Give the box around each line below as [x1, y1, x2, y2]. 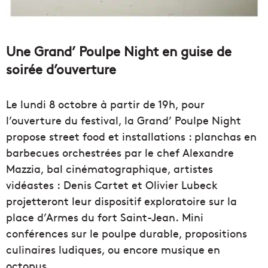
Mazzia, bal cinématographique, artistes [6, 160, 213, 176]
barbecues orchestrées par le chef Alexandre [6, 144, 234, 160]
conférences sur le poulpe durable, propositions [6, 225, 247, 240]
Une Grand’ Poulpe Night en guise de [6, 41, 232, 60]
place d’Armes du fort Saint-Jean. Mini [6, 209, 203, 224]
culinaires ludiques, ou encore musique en [6, 241, 220, 257]
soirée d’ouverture [6, 59, 116, 78]
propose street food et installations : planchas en [6, 128, 257, 144]
